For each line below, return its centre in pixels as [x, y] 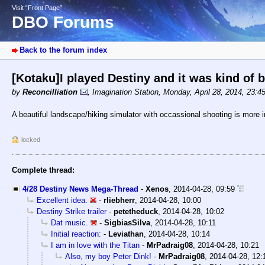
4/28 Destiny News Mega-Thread [80, 189]
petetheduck [136, 212]
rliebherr [119, 201]
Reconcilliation [50, 92]
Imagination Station [125, 92]
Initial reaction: [76, 234]
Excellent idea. [62, 201]
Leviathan [126, 234]
